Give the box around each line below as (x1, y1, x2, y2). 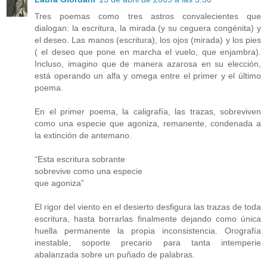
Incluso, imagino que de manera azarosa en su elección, (35, 59, 261, 69)
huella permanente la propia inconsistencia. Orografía (35, 226, 261, 236)
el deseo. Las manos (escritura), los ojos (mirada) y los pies (35, 35, 261, 45)
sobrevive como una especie (35, 166, 142, 176)
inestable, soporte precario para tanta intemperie (35, 238, 261, 248)
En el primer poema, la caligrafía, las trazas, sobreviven (35, 107, 261, 117)
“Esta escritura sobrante (35, 154, 125, 164)
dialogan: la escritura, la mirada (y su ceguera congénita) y (35, 23, 261, 33)
